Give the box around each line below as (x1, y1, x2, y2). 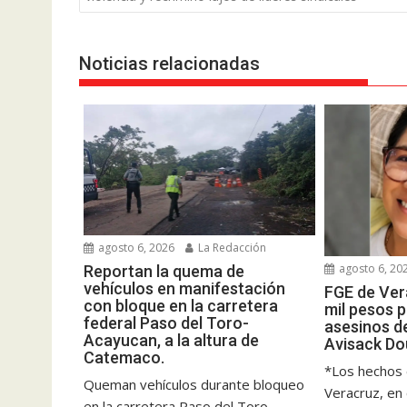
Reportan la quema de (84, 261, 244, 281)
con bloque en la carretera (84, 295, 278, 315)
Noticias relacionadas (79, 53, 260, 74)
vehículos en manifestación (84, 278, 285, 298)
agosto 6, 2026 (95, 239, 174, 255)
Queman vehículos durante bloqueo (84, 374, 304, 393)
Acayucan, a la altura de (84, 330, 259, 350)
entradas (78, 5, 165, 31)
